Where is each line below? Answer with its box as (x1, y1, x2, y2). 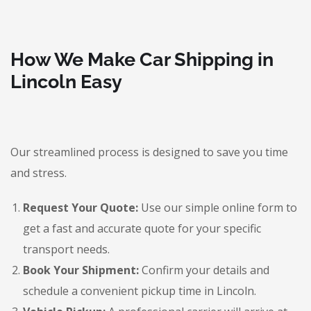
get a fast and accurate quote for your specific (23, 221, 261, 236)
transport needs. (23, 242, 110, 257)
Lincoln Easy (10, 71, 122, 92)
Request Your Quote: (23, 200, 138, 215)
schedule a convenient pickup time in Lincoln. (23, 283, 256, 299)
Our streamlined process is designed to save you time (10, 144, 288, 160)
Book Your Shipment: (23, 262, 139, 278)
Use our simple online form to (138, 200, 297, 215)
